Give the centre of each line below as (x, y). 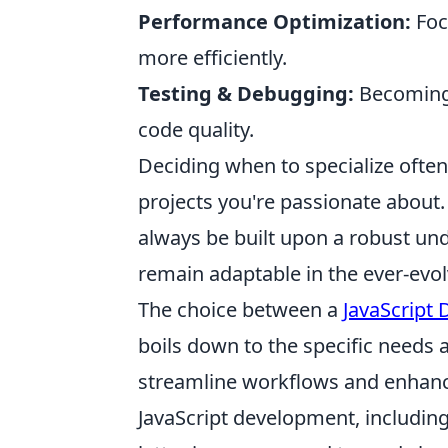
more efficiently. (212, 57)
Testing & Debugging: (246, 93)
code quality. (196, 129)
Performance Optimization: (274, 21)
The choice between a (240, 309)
